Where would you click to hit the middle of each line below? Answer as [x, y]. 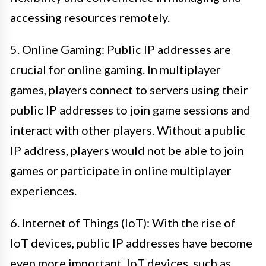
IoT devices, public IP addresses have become [131, 243]
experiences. [43, 191]
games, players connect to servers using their [129, 90]
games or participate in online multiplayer [121, 170]
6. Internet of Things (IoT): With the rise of [123, 223]
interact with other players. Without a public [128, 130]
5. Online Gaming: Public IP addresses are [121, 49]
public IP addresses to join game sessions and [130, 110]
